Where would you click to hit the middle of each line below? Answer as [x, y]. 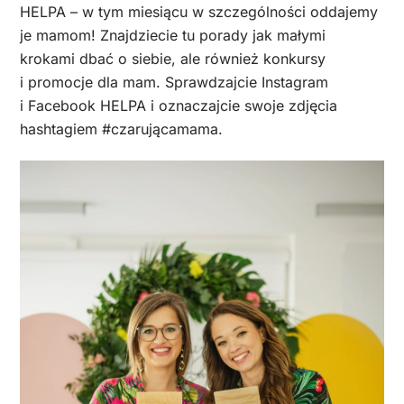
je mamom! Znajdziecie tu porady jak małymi [173, 36]
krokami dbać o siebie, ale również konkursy [173, 59]
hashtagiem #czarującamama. [121, 129]
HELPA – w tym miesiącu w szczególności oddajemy [199, 12]
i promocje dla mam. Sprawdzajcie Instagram [174, 83]
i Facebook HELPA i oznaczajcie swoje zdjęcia [179, 106]
